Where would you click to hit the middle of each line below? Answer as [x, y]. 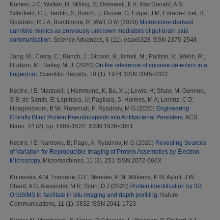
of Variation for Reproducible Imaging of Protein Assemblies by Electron [105, 152]
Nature [168, 195]
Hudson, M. [25, 66]
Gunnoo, [194, 91]
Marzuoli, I [54, 91]
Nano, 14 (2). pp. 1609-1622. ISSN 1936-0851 [71, 126]
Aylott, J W [180, 178]
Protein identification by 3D [166, 186]
